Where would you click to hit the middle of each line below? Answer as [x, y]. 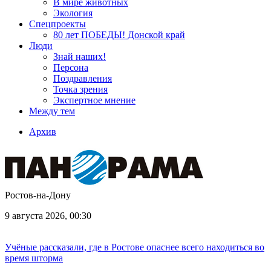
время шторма [34, 258]
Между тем [52, 111]
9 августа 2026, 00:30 [48, 216]
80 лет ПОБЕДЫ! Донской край [119, 35]
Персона [71, 67]
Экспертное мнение [94, 100]
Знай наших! [80, 57]
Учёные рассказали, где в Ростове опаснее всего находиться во [135, 247]
